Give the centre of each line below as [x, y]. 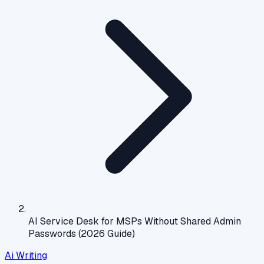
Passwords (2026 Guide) [82, 234]
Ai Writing [26, 255]
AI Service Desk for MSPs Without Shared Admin [135, 221]
